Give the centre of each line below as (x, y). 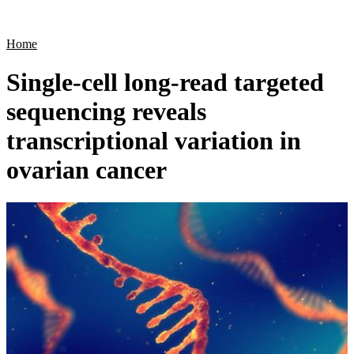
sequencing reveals (106, 112)
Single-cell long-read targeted (165, 83)
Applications (201, 20)
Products (148, 20)
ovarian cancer (87, 170)
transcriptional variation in (154, 141)
